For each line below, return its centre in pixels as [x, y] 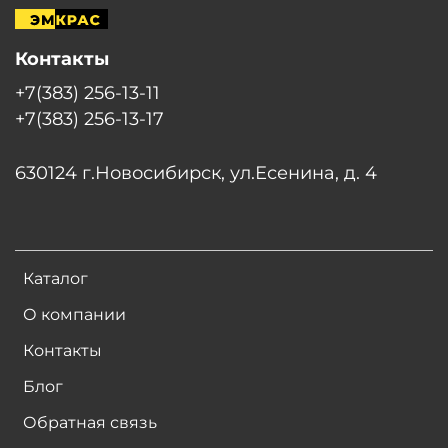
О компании [74, 314]
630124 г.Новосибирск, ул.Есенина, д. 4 [196, 172]
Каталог [55, 278]
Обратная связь [90, 422]
